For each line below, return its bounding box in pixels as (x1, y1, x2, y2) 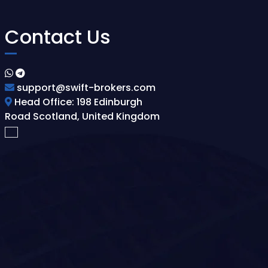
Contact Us (4, 23, 111, 50)
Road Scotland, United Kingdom (4, 109, 160, 123)
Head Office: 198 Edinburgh (11, 95, 142, 109)
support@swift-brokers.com (14, 81, 156, 95)
